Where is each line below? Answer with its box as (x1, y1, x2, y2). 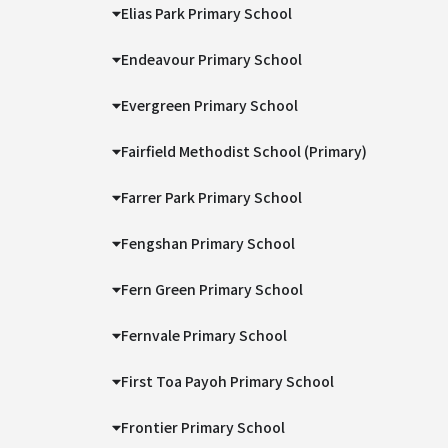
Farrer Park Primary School (121, 187, 303, 207)
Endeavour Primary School (121, 49, 303, 69)
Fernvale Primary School (121, 325, 288, 345)
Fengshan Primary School (121, 233, 296, 253)
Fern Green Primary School (121, 279, 304, 299)
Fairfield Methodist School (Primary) (121, 141, 368, 161)
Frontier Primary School (121, 417, 286, 437)
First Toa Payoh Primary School (121, 371, 335, 391)
